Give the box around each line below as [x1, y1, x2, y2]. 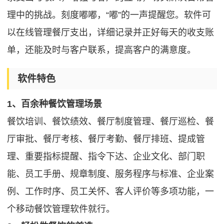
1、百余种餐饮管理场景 [7, 98, 102, 109]
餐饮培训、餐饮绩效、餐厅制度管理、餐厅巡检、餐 [7, 116, 214, 126]
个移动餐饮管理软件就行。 [7, 203, 115, 214]
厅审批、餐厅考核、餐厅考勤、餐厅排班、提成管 [7, 133, 205, 144]
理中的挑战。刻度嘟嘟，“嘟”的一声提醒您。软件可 [7, 10, 211, 20]
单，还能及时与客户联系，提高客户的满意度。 [7, 45, 196, 55]
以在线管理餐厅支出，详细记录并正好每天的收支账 [7, 27, 214, 38]
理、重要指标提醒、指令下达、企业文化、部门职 [7, 151, 205, 161]
